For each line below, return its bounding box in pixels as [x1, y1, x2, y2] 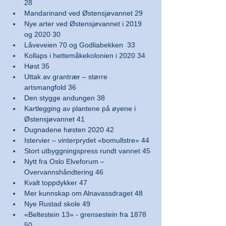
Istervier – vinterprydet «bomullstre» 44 [24, 136, 149, 144]
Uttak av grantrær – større [24, 73, 109, 81]
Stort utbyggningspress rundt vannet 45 [24, 147, 150, 155]
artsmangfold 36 [24, 83, 76, 91]
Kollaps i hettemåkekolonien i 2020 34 [24, 51, 145, 60]
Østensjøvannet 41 [24, 115, 85, 123]
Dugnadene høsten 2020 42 [24, 126, 114, 134]
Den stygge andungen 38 [24, 94, 105, 102]
